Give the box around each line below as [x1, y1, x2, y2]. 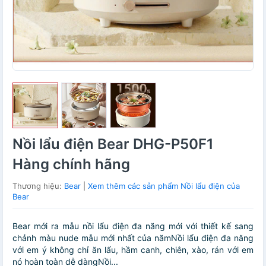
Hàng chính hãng [12, 156, 130, 173]
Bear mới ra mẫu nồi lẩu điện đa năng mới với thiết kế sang [12, 221, 254, 232]
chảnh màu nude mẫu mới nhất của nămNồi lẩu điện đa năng [12, 233, 254, 243]
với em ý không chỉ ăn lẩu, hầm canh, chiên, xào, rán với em [12, 245, 254, 255]
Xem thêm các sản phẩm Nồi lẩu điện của [88, 181, 240, 191]
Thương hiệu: [12, 181, 64, 191]
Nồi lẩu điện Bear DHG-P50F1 [12, 135, 214, 153]
